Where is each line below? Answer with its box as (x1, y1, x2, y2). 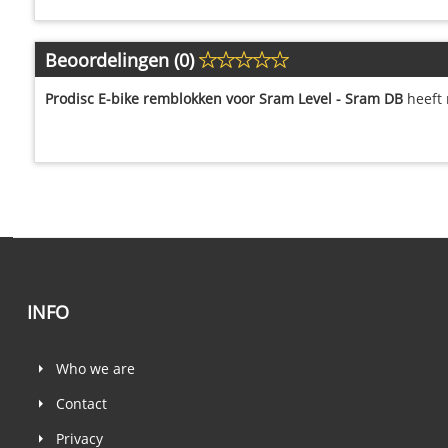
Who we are (56, 358, 136, 378)
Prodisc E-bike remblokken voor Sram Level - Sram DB (44, 89, 403, 109)
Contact (56, 393, 108, 413)
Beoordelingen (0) (44, 48, 199, 73)
